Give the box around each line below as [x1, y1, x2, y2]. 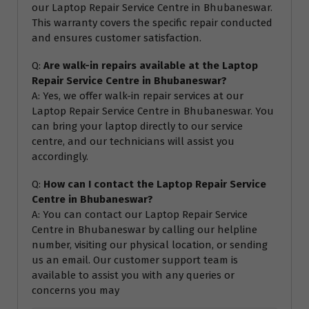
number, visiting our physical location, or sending [32, 239, 268, 252]
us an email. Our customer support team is [32, 254, 238, 267]
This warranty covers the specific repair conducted [32, 17, 272, 30]
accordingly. [32, 150, 88, 163]
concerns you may [32, 284, 119, 297]
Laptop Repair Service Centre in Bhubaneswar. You [32, 105, 274, 118]
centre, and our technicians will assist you [32, 135, 235, 148]
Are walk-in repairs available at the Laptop [43, 59, 258, 72]
